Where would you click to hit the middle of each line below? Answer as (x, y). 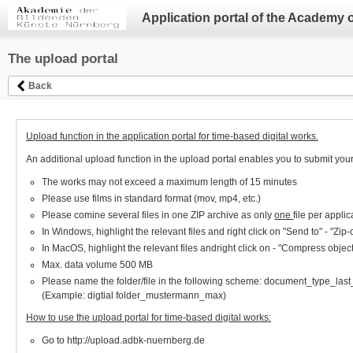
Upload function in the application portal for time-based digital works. (172, 136)
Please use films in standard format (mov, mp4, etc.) (152, 198)
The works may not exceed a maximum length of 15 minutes (170, 182)
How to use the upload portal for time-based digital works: (149, 318)
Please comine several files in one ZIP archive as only (158, 215)
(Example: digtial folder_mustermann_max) (134, 295)
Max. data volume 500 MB (98, 264)
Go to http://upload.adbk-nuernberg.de (124, 341)
